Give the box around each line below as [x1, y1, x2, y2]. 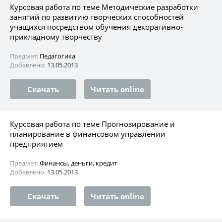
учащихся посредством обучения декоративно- [10, 21, 183, 32]
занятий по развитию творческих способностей [10, 11, 184, 22]
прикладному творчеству [10, 31, 102, 42]
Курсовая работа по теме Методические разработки [10, 1, 198, 12]
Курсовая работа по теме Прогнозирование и [10, 118, 175, 129]
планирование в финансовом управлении [10, 128, 166, 139]
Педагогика [40, 51, 75, 60]
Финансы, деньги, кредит [40, 158, 117, 167]
